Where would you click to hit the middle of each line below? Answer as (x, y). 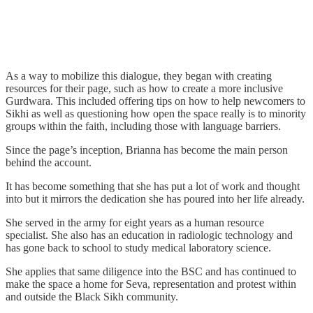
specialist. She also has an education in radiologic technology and (149, 235)
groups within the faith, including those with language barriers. (145, 126)
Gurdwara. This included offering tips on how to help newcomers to (155, 101)
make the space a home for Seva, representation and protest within (151, 284)
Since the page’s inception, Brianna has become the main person (147, 150)
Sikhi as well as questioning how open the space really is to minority (156, 113)
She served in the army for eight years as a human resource (135, 222)
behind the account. (49, 162)
